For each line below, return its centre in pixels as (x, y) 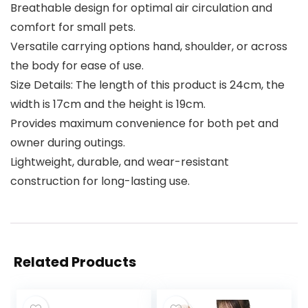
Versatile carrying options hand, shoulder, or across (149, 47)
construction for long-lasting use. (100, 181)
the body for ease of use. (77, 66)
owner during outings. (68, 143)
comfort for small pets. (73, 27)
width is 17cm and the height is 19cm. (108, 104)
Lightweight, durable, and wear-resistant (120, 162)
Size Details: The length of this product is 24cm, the (147, 85)
